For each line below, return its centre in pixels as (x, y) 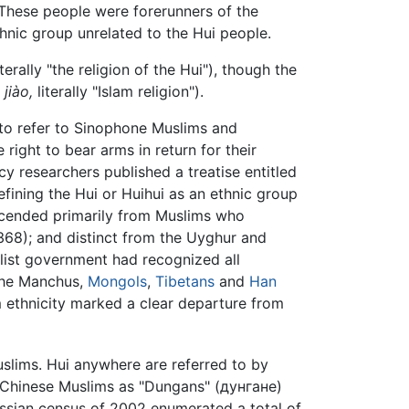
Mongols (117, 282)
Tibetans (184, 282)
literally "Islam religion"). (118, 92)
